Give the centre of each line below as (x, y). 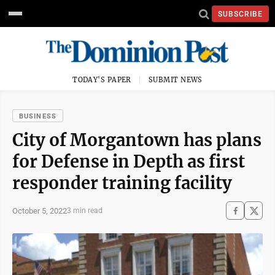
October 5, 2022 (40, 211)
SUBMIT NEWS (176, 80)
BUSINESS (38, 116)
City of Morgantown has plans (137, 140)
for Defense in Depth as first (129, 161)
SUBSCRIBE (240, 14)
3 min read (85, 211)
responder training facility (122, 183)
